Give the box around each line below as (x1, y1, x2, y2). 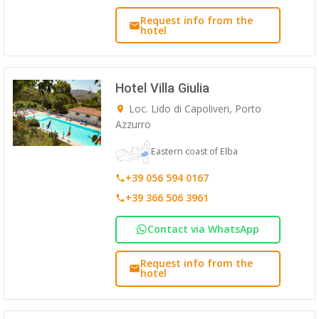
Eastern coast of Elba (150, 145, 238, 158)
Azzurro (115, 117, 151, 132)
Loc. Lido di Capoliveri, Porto (128, 102, 261, 116)
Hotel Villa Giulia (115, 80, 209, 96)
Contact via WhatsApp (147, 222, 260, 236)
